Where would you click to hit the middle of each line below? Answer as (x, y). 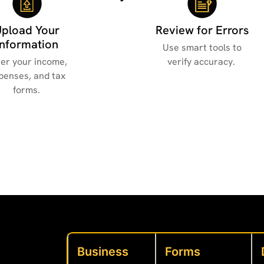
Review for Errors (202, 30)
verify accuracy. (202, 61)
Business (103, 252)
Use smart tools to (202, 47)
